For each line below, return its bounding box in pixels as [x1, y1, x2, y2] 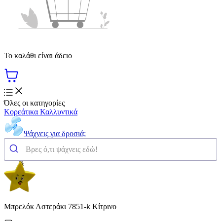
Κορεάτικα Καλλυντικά [4, 107, 77, 116]
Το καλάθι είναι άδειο [4, 51, 72, 60]
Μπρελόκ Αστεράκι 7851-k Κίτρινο [4, 202, 116, 211]
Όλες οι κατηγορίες [4, 98, 65, 107]
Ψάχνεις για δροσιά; [24, 129, 86, 138]
